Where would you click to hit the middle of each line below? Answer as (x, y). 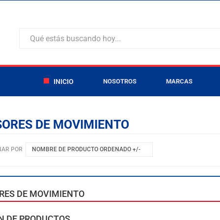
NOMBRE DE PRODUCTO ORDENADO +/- (86, 149)
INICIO (64, 82)
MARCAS (179, 81)
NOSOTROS (120, 81)
